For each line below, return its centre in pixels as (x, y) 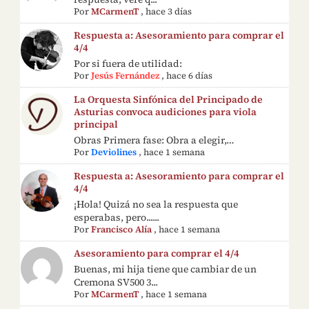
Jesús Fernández (126, 75)
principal (96, 124)
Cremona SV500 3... (116, 282)
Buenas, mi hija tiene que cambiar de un (166, 269)
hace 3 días (169, 11)
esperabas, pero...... (117, 217)
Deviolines (114, 152)
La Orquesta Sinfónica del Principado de (169, 99)
